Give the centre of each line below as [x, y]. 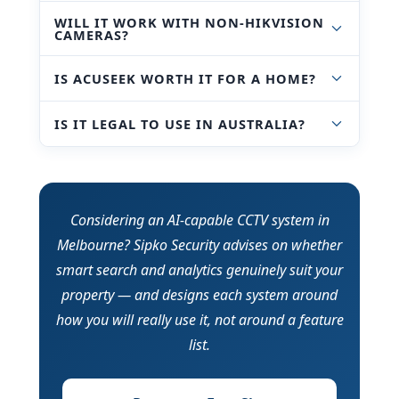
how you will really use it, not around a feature [199, 319]
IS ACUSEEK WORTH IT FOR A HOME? [186, 78]
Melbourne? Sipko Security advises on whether [199, 244]
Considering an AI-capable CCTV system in [199, 220]
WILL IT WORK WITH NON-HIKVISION [190, 22]
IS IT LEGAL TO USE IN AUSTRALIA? [180, 123]
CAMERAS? [92, 34]
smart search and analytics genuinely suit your [199, 269]
